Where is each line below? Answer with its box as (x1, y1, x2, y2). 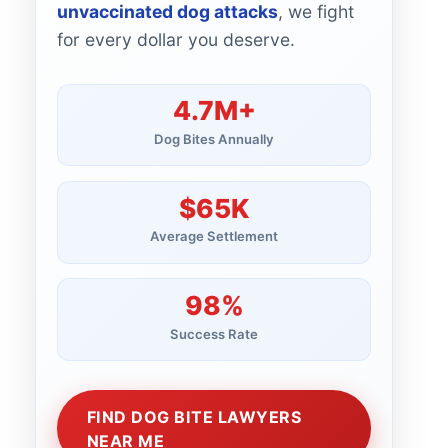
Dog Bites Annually (154, 130, 274, 147)
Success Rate (170, 325, 258, 342)
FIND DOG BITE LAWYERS (86, 406, 303, 427)
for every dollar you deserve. (57, 29, 296, 51)
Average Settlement (150, 228, 278, 245)
